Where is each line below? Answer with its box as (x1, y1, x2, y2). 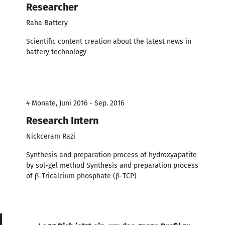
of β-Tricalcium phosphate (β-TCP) (26, 171, 137, 180)
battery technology (26, 47, 86, 56)
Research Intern (26, 114, 98, 127)
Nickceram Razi (26, 132, 75, 141)
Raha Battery (26, 18, 68, 27)
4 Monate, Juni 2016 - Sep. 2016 (26, 98, 124, 107)
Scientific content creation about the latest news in (26, 37, 191, 46)
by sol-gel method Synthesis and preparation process (26, 161, 198, 170)
